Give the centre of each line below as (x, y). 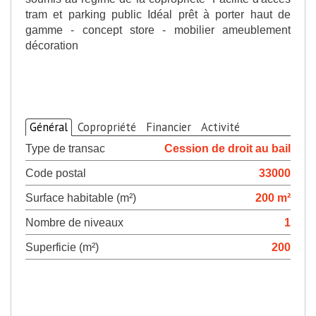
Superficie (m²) (62, 247)
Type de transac (65, 148)
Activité (220, 127)
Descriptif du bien (113, 96)
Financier (169, 127)
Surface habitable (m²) (81, 197)
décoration (53, 45)
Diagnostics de (101, 303)
